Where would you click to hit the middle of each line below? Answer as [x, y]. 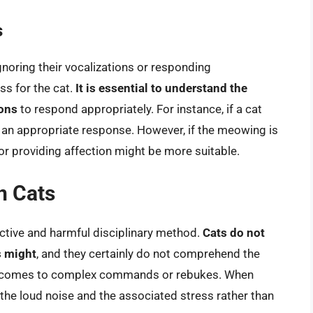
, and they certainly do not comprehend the [148, 254]
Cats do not [234, 233]
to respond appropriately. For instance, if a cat [140, 109]
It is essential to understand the [161, 88]
